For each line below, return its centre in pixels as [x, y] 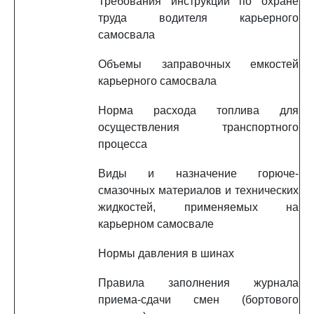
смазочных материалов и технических [198, 190]
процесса [123, 144]
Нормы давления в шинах [166, 253]
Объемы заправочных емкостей [198, 64]
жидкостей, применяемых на [198, 207]
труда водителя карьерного [198, 18]
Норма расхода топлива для [198, 110]
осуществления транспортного [198, 127]
